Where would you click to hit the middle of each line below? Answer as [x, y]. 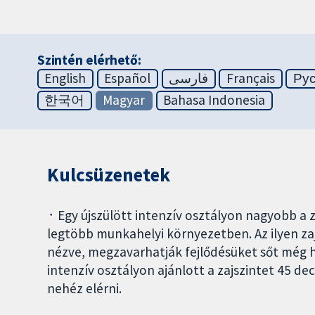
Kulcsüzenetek [109, 175]
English [65, 78]
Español [128, 78]
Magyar [124, 100]
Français [251, 78]
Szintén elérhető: [89, 60]
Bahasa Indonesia [214, 100]
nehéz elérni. [85, 289]
